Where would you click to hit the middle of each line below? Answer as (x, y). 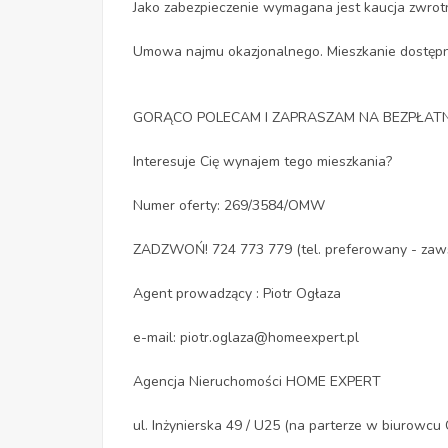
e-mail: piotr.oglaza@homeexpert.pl (246, 338)
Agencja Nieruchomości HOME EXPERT (257, 382)
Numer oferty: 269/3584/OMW (229, 206)
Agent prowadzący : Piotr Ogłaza (237, 294)
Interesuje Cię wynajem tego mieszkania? (262, 162)
